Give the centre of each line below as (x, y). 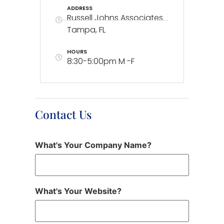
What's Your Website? (78, 191)
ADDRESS (79, 8)
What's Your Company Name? (93, 145)
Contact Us (63, 114)
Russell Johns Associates (115, 18)
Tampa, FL (86, 30)
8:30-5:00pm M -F (100, 61)
